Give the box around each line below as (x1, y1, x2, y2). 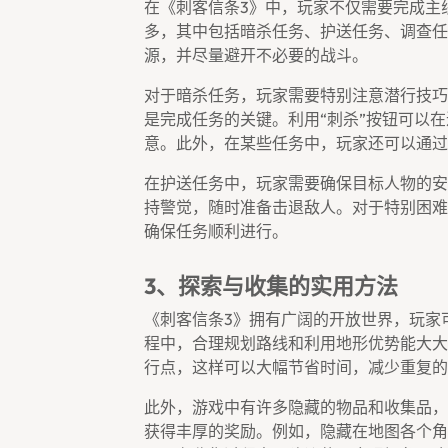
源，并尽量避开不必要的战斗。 (144, 45, 368, 65)
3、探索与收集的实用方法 (144, 272, 398, 300)
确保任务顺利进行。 (144, 221, 288, 241)
